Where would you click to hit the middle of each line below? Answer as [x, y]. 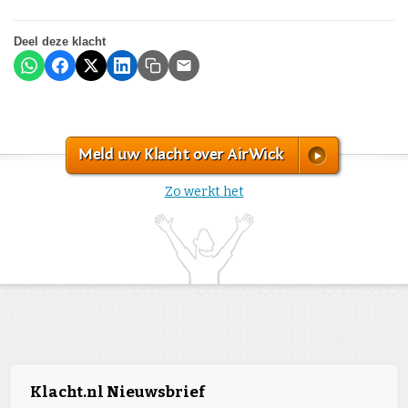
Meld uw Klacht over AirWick [181, 154]
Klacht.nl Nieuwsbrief [117, 393]
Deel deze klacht [60, 41]
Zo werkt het [204, 191]
